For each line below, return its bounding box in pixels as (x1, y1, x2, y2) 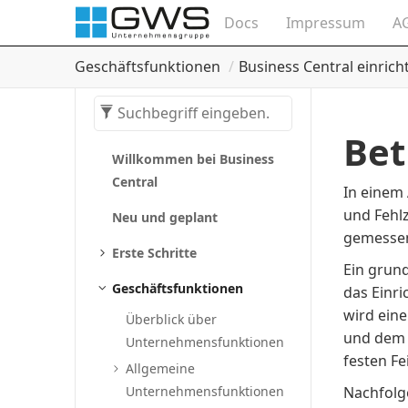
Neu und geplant (112, 209, 219, 226)
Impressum (286, 13, 366, 33)
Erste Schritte (112, 244, 198, 261)
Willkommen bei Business (112, 150, 275, 168)
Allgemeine (126, 360, 196, 377)
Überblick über (126, 311, 218, 328)
